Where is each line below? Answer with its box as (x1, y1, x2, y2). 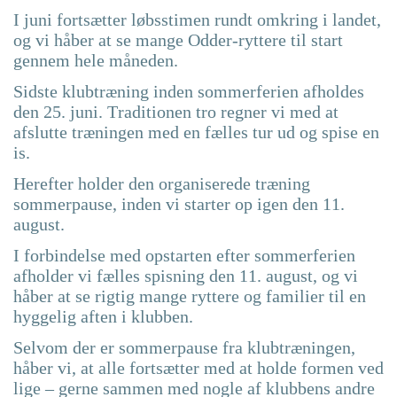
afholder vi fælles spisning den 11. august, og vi (13, 266, 358, 286)
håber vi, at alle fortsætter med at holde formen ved (13, 358, 384, 378)
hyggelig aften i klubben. (13, 307, 193, 327)
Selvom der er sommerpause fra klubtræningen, (13, 338, 355, 358)
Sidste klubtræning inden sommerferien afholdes (13, 82, 364, 102)
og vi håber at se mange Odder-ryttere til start (13, 30, 343, 51)
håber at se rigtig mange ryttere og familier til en (13, 286, 366, 307)
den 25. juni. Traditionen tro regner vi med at (13, 102, 339, 122)
